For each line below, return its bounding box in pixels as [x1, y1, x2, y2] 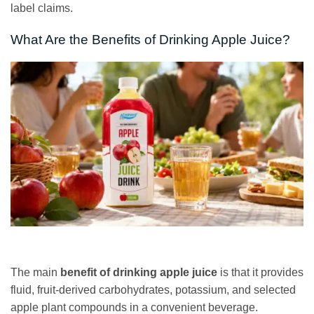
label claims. [11, 2, 73, 14]
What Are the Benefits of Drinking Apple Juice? [11, 32, 290, 47]
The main [11, 266, 60, 278]
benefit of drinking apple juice [60, 266, 217, 278]
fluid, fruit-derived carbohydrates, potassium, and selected [11, 283, 296, 296]
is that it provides [217, 266, 303, 278]
